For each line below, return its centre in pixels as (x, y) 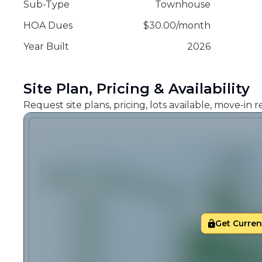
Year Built (46, 46)
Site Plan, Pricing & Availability (137, 89)
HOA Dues (48, 25)
